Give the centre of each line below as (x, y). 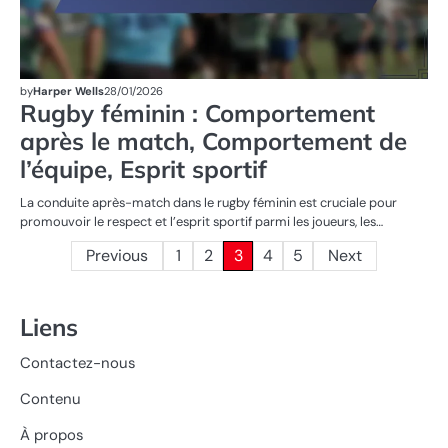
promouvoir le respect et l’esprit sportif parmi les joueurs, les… (201, 221)
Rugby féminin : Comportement (197, 112)
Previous (117, 255)
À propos (51, 434)
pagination (80, 293)
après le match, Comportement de (213, 140)
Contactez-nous (77, 362)
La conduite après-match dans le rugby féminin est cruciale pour (208, 202)
